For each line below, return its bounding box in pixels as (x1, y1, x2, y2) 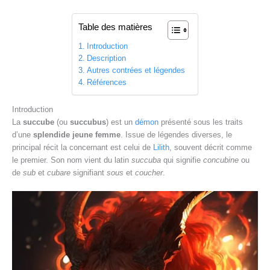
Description (86, 54, 126, 63)
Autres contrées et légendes (86, 66, 185, 75)
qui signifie (161, 155, 203, 165)
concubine (203, 155, 239, 165)
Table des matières (78, 21, 152, 32)
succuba (131, 155, 161, 165)
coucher (135, 168, 163, 177)
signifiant (71, 168, 107, 177)
